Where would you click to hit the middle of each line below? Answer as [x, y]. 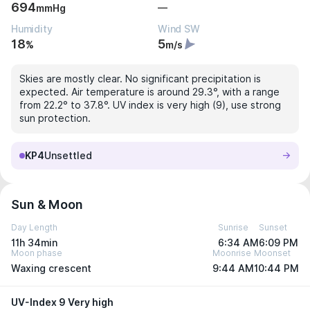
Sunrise [233, 227]
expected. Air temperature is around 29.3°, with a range [149, 92]
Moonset [272, 253]
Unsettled [68, 156]
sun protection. [55, 118]
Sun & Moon [47, 204]
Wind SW [179, 29]
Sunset [273, 227]
